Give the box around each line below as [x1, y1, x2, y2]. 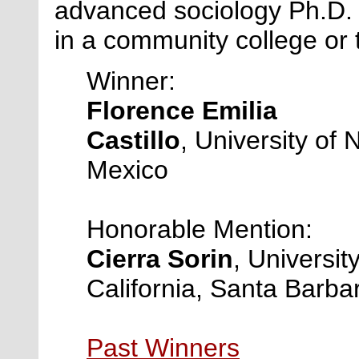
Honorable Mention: [87, 215, 320, 244]
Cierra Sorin [87, 244, 233, 274]
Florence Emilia [87, 96, 277, 126]
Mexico [87, 155, 168, 185]
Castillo [87, 126, 180, 155]
